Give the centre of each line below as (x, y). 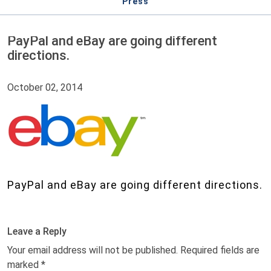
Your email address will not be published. (93, 250)
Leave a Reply (37, 231)
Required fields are (220, 250)
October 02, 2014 (45, 87)
